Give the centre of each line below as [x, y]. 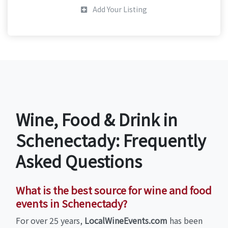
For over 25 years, [50, 220]
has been [185, 220]
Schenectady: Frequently [111, 140]
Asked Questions [79, 161]
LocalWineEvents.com [126, 220]
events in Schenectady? [72, 203]
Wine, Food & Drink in [97, 119]
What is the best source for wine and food [114, 190]
